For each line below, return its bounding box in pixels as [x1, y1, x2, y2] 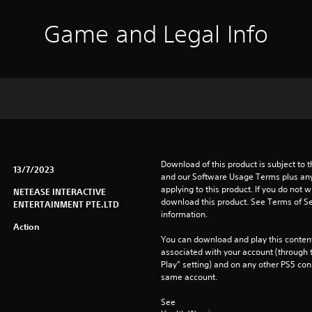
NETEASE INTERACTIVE [13, 186, 106, 197]
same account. [160, 271, 217, 283]
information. [160, 208, 208, 220]
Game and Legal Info [44, 20, 268, 47]
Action [13, 221, 40, 232]
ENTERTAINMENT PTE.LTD [13, 198, 119, 210]
